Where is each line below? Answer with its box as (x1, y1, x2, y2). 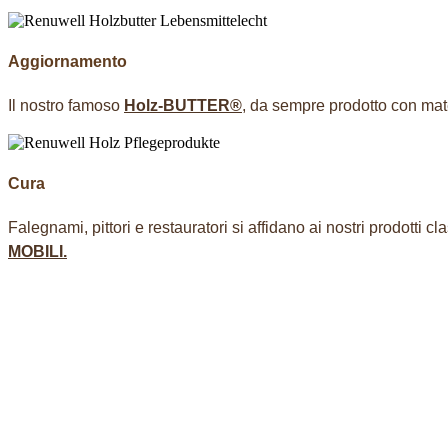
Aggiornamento (8, 52, 127, 70)
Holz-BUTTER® (124, 96, 242, 114)
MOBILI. (8, 242, 67, 260)
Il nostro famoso (8, 96, 124, 114)
